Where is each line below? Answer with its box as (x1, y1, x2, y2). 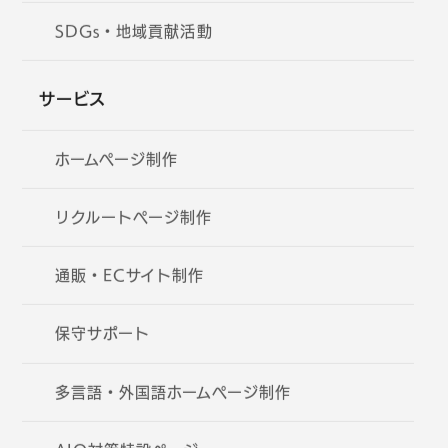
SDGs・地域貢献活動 (54, 26, 213, 42)
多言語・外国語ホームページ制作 (54, 386, 291, 402)
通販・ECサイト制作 (54, 270, 205, 286)
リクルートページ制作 (54, 211, 213, 227)
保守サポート (54, 328, 151, 344)
